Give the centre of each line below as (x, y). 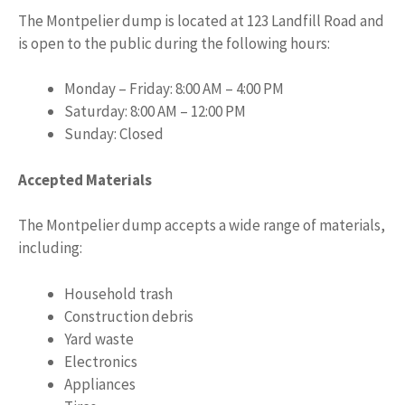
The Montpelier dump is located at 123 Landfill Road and (201, 20)
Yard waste (99, 339)
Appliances (100, 384)
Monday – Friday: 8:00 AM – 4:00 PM (174, 89)
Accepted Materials (85, 179)
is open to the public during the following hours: (174, 43)
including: (50, 248)
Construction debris (129, 316)
